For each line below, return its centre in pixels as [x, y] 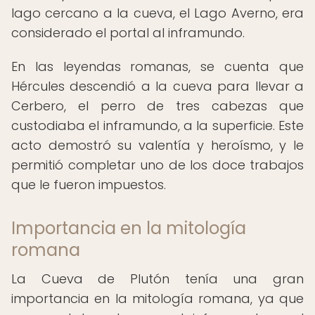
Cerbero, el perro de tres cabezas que [157, 106]
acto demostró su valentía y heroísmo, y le [157, 145]
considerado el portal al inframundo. [128, 33]
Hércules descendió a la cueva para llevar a [157, 86]
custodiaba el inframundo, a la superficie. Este [157, 126]
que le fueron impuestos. [89, 185]
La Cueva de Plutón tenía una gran [157, 279]
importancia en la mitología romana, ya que [157, 298]
